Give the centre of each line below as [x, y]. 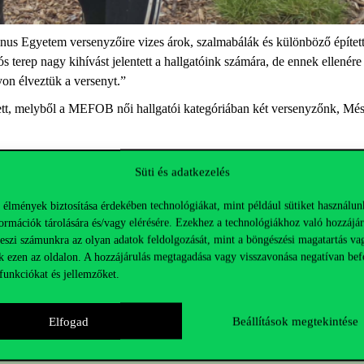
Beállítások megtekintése [295, 321]
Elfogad [69, 321]
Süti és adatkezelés [182, 172]
